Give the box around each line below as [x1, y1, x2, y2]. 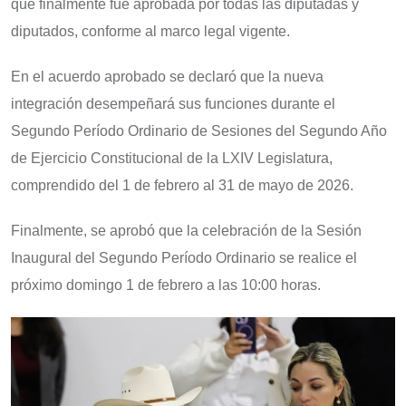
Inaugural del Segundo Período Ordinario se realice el [11, 250, 357, 266]
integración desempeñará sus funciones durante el [11, 96, 335, 112]
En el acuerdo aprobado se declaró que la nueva [11, 69, 324, 85]
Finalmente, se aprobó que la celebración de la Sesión [11, 223, 362, 239]
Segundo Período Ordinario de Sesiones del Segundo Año [11, 123, 387, 140]
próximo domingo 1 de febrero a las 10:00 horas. [11, 277, 321, 294]
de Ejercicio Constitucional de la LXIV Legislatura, [11, 150, 333, 167]
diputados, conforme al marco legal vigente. [11, 24, 290, 40]
